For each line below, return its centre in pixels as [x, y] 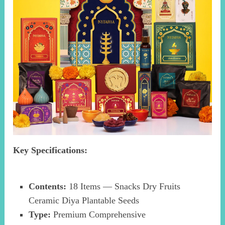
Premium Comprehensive [98, 214]
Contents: [47, 186]
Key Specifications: [50, 150]
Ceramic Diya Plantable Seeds [84, 200]
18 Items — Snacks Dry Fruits [123, 186]
